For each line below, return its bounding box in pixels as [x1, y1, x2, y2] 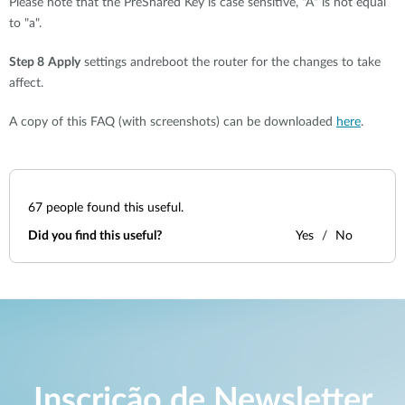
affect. [9, 77, 43, 89]
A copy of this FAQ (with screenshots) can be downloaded [9, 116, 336, 128]
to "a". [9, 17, 42, 30]
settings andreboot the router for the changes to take [80, 56, 381, 69]
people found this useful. [42, 202, 184, 214]
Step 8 [9, 56, 44, 69]
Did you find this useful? [28, 230, 162, 242]
